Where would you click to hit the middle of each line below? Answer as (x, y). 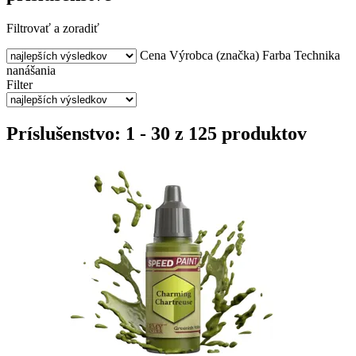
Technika (317, 55)
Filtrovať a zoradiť (53, 28)
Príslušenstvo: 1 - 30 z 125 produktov (157, 133)
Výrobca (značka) (214, 55)
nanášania (31, 70)
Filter (19, 84)
